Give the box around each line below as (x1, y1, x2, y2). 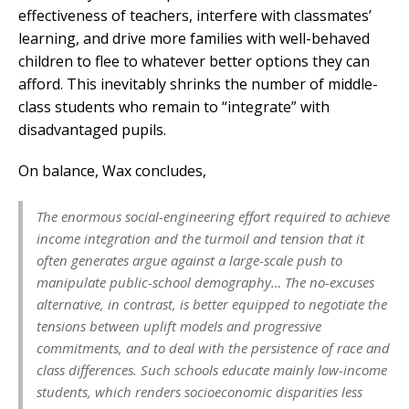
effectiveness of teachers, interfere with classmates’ (18, 5, 372, 26)
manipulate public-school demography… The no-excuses (37, 272, 374, 291)
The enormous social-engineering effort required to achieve (37, 206, 390, 225)
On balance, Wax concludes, (18, 160, 206, 181)
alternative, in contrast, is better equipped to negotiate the (37, 294, 387, 313)
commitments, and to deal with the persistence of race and (37, 338, 390, 357)
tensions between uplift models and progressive (37, 316, 321, 335)
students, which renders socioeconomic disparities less (37, 382, 362, 401)
